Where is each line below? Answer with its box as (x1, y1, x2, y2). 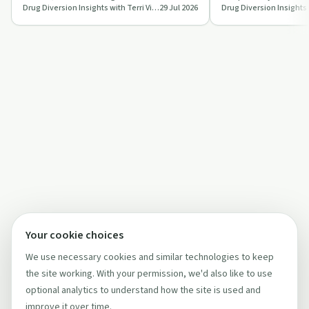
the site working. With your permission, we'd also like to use (26, 267, 272, 281)
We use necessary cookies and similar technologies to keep (26, 250, 274, 264)
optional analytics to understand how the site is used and (26, 283, 261, 297)
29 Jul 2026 (159, 1, 198, 14)
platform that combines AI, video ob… (23, 2, 180, 17)
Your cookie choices (26, 228, 123, 243)
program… (221, 16, 266, 30)
